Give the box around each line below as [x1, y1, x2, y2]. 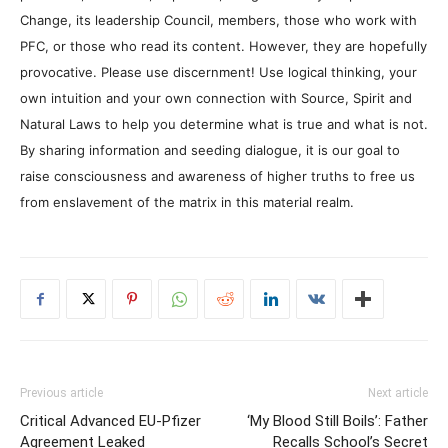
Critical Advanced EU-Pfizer [20, 412, 201, 431]
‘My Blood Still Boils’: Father [247, 412, 428, 431]
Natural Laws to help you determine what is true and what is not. [20, 116, 428, 133]
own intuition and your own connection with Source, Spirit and [20, 90, 412, 107]
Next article [368, 386, 428, 401]
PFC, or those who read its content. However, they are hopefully [20, 38, 427, 55]
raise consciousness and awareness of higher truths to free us [20, 168, 415, 185]
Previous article [20, 386, 103, 401]
